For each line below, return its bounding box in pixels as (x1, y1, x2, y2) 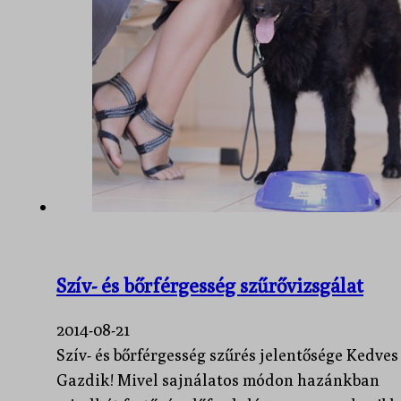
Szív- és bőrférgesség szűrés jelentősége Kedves (56, 345, 398, 364)
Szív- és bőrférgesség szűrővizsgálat (56, 273, 363, 297)
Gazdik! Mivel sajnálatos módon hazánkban (56, 370, 380, 389)
